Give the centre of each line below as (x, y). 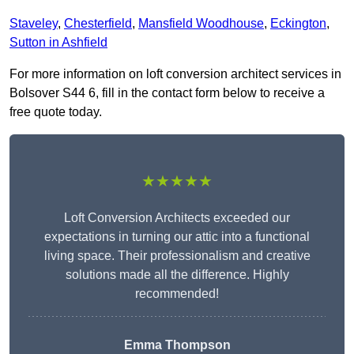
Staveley (34, 24)
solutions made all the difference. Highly (177, 275)
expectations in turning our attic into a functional (177, 237)
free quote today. (56, 112)
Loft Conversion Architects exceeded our (177, 218)
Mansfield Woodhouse (201, 24)
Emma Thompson (177, 345)
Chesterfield (98, 24)
